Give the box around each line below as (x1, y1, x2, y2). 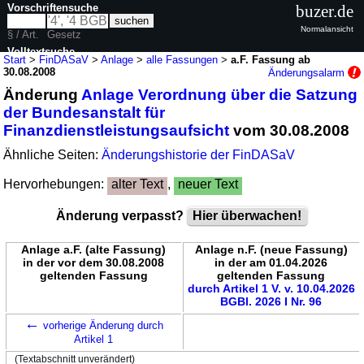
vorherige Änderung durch (39, 318, 163, 331)
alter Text (111, 176, 164, 191)
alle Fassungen (146, 53, 219, 66)
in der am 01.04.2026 (214, 255, 327, 269)
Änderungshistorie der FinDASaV (102, 147, 296, 162)
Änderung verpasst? (56, 208, 187, 223)
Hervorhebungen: (3, 176, 108, 191)
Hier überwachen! (193, 208, 301, 223)
